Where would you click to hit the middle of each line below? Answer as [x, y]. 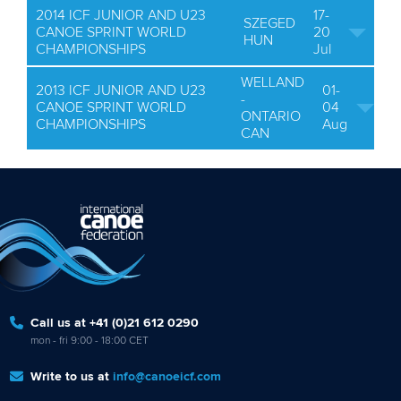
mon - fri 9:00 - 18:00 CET [90, 341]
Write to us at [72, 376]
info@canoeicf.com [167, 376]
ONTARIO [271, 116]
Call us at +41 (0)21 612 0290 [115, 323]
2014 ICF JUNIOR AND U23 [121, 15]
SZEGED [269, 23]
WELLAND [273, 82]
